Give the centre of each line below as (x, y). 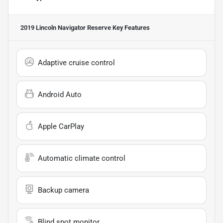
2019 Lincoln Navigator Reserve (66, 27)
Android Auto (60, 94)
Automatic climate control (82, 158)
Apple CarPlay (61, 126)
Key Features (130, 27)
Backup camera (63, 190)
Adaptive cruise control (76, 62)
